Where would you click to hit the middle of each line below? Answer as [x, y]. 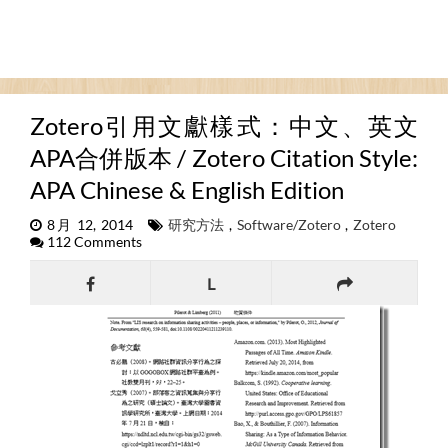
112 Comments [93, 242]
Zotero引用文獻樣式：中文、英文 [224, 125]
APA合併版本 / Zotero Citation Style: [224, 157]
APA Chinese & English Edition [187, 189]
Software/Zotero [288, 225]
